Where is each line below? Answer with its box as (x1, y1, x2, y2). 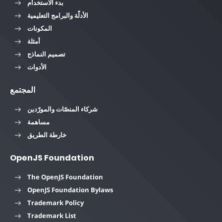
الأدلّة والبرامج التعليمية (27, 11, 88, 20)
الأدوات (27, 62, 47, 72)
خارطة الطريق (27, 130, 66, 140)
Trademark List (27, 211, 76, 221)
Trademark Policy (27, 198, 84, 208)
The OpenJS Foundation (27, 172, 103, 182)
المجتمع (10, 84, 35, 96)
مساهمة (27, 117, 50, 127)
